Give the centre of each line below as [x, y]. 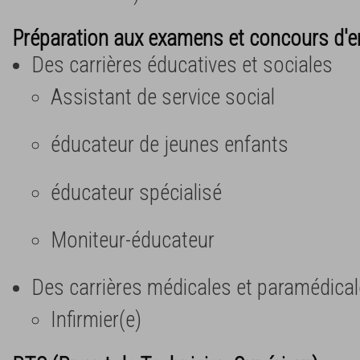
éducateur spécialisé [136, 192]
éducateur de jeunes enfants [170, 145]
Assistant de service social [163, 98]
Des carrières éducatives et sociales [182, 65]
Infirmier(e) [96, 319]
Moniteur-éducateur [133, 240]
